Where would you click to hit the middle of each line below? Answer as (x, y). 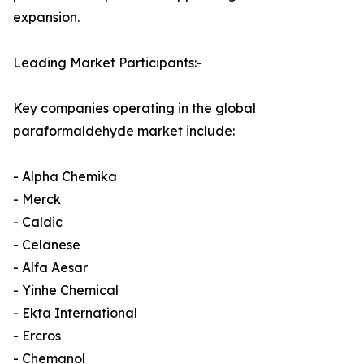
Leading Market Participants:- (108, 63)
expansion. (46, 17)
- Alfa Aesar (50, 268)
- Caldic (38, 222)
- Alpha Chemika (65, 177)
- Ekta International (75, 313)
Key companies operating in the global (134, 108)
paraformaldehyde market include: (124, 131)
